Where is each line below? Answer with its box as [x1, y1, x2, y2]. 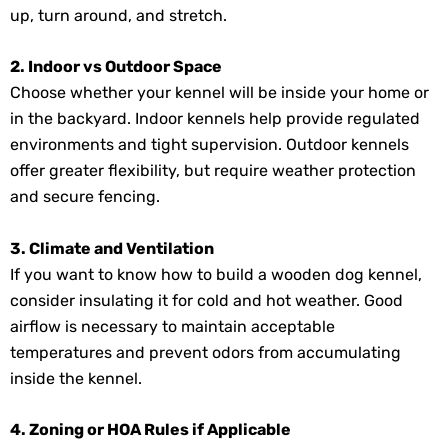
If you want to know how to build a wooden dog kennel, [10, 264, 422, 284]
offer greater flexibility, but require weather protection [10, 161, 416, 181]
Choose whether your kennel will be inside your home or [10, 83, 429, 103]
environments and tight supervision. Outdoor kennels [10, 135, 409, 155]
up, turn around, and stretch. [10, 5, 227, 25]
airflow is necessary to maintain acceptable [10, 316, 335, 336]
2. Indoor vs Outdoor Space [10, 57, 222, 77]
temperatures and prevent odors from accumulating [10, 342, 401, 362]
